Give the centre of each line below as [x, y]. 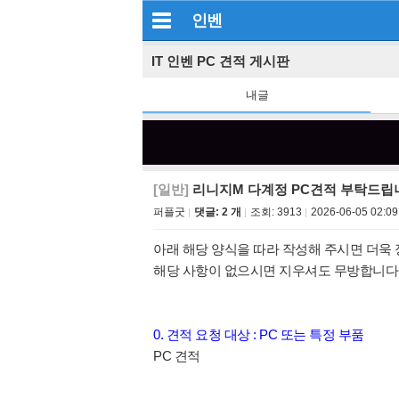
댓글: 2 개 [218, 212]
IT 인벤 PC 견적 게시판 [220, 61]
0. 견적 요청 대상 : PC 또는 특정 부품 [259, 334]
